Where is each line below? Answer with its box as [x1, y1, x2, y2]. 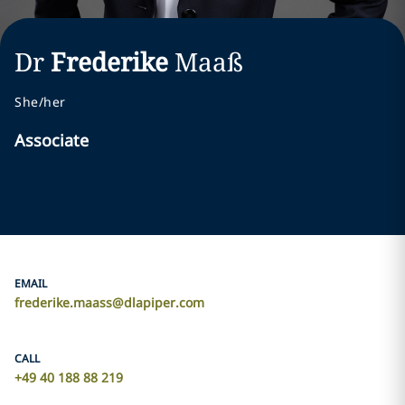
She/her [14, 93, 66, 110]
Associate [14, 129, 89, 151]
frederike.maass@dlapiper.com [14, 294, 204, 311]
